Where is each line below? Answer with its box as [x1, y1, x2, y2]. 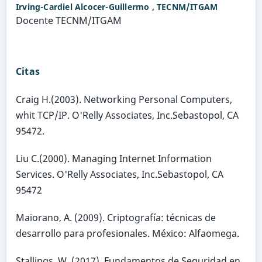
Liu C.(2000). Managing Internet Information [15, 152, 212, 166]
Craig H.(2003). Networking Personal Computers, [15, 93, 232, 106]
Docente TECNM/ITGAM [15, 14, 122, 27]
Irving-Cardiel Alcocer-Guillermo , [15, 1, 157, 13]
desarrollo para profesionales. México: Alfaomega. [15, 227, 239, 240]
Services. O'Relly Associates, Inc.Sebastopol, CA [15, 168, 223, 181]
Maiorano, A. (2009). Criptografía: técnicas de [15, 211, 216, 225]
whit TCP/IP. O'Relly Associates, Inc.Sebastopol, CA [15, 109, 239, 122]
